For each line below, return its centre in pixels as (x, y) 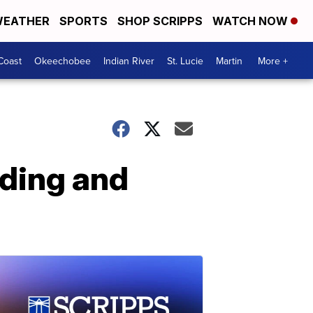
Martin (229, 60)
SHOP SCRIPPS (160, 21)
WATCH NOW (252, 21)
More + (273, 60)
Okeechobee (63, 60)
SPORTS (83, 21)
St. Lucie (185, 60)
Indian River (129, 60)
